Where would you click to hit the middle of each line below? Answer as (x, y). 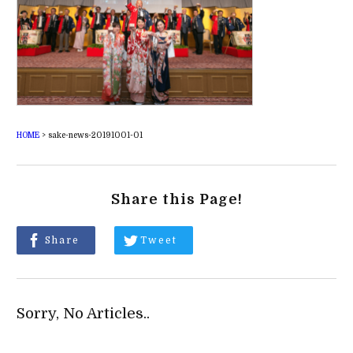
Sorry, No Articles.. (83, 313)
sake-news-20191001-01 (95, 135)
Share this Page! (176, 199)
